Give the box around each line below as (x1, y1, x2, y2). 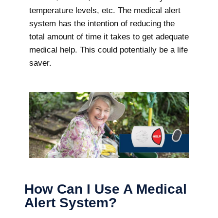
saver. (29, 58, 52, 68)
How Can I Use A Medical (24, 181, 187, 197)
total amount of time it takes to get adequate (29, 32, 189, 41)
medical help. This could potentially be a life (29, 45, 188, 54)
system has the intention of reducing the (29, 19, 175, 28)
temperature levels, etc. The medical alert (29, 6, 181, 15)
